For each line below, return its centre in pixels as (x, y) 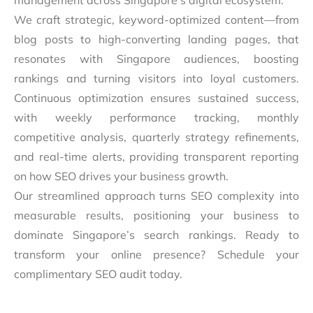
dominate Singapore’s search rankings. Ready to (156, 235)
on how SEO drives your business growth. (121, 176)
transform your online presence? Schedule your (156, 255)
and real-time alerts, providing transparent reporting (156, 157)
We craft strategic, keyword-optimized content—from (156, 20)
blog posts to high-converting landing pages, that (156, 39)
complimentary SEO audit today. (98, 274)
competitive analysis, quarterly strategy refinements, (156, 137)
